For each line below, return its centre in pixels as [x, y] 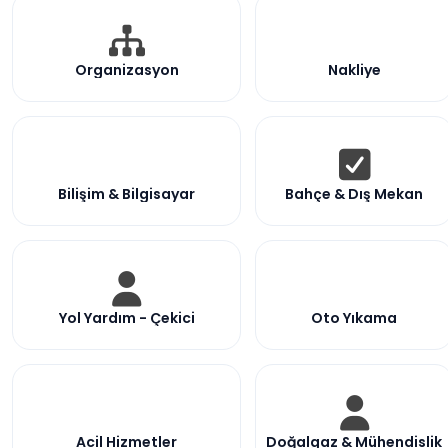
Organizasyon [126, 69]
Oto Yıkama [354, 317]
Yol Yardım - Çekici [126, 317]
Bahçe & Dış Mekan [354, 193]
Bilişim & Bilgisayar [126, 193]
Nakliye [354, 69]
